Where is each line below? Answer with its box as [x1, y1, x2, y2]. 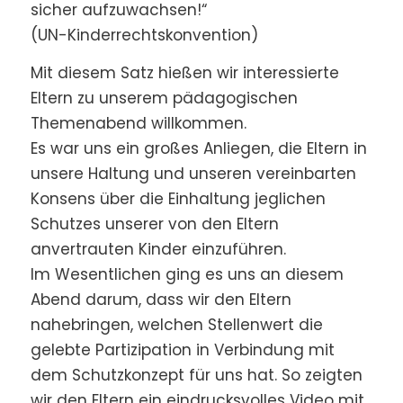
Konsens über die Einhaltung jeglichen [30, 188, 326, 210]
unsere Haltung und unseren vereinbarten [30, 163, 356, 185]
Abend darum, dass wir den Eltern [30, 289, 291, 311]
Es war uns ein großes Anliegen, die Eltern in [30, 138, 367, 160]
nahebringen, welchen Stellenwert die [30, 314, 323, 336]
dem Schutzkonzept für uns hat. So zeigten [30, 364, 363, 387]
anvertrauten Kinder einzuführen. [30, 238, 286, 261]
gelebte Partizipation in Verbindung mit [30, 339, 335, 362]
